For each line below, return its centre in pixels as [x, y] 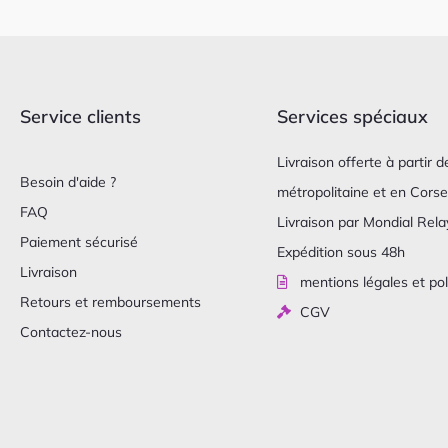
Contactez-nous [71, 332]
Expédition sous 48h [341, 252]
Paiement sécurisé [79, 242]
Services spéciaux [353, 116]
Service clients [80, 116]
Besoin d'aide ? [68, 182]
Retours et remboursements [110, 302]
